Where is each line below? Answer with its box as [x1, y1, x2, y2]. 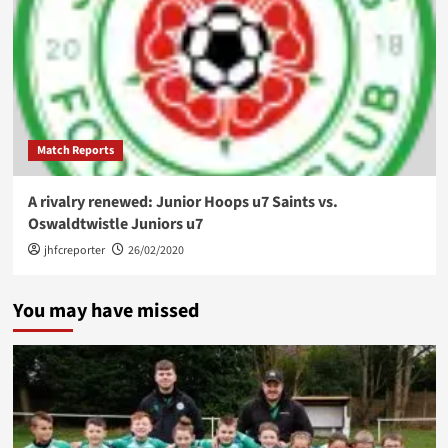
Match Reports [36, 142, 114, 159]
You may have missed [12, 297, 199, 325]
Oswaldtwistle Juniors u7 [27, 213, 203, 235]
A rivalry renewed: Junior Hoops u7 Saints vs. [27, 191, 338, 213]
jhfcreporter [43, 242, 105, 259]
